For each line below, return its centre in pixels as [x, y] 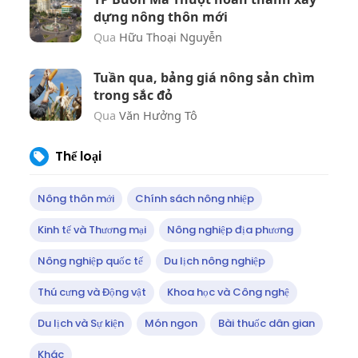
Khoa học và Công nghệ [228, 292]
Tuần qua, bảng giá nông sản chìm [204, 78]
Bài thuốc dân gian [266, 323]
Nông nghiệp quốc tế [90, 261]
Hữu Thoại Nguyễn [170, 37]
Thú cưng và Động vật [91, 292]
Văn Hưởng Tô [158, 115]
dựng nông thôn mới [160, 17]
